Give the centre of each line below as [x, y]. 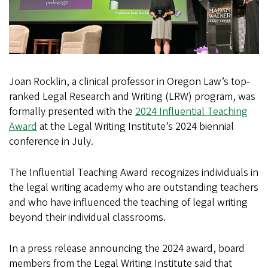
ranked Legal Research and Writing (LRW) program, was [132, 97]
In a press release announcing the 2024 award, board [127, 249]
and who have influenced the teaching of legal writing [128, 203]
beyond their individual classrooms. [87, 218]
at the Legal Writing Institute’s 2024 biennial [137, 127]
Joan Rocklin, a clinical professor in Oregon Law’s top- [129, 82]
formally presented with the [72, 112]
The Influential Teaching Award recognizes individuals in [134, 173]
